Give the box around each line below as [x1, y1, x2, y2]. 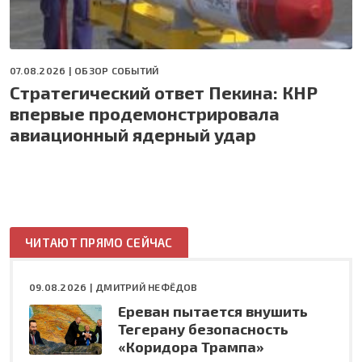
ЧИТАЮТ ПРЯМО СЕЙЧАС [25, 235, 173, 250]
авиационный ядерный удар [10, 124, 256, 145]
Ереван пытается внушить [118, 302, 308, 321]
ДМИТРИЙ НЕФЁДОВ [95, 281, 198, 293]
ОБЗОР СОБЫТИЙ [74, 65, 159, 77]
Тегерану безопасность [118, 320, 288, 339]
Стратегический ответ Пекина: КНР [10, 82, 318, 103]
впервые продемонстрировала [10, 103, 280, 124]
